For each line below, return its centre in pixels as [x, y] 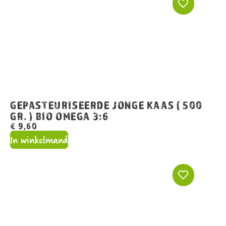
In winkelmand [39, 139]
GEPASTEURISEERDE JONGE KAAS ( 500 [106, 105]
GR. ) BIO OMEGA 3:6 [60, 116]
